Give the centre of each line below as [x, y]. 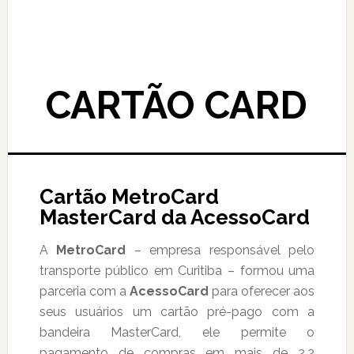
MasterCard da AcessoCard [174, 217]
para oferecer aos [262, 291]
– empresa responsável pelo [220, 250]
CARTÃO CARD [177, 105]
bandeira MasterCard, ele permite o [177, 332]
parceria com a [84, 291]
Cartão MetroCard [129, 197]
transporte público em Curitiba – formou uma [177, 271]
